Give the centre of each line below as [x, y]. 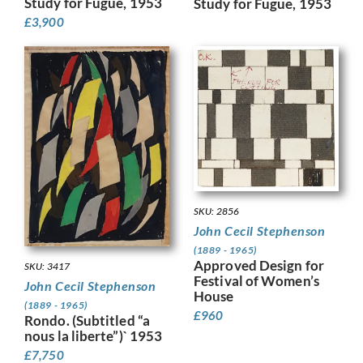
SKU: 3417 [47, 266]
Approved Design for [259, 265]
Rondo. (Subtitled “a [87, 320]
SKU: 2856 [216, 211]
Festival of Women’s [256, 280]
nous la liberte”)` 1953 [94, 335]
